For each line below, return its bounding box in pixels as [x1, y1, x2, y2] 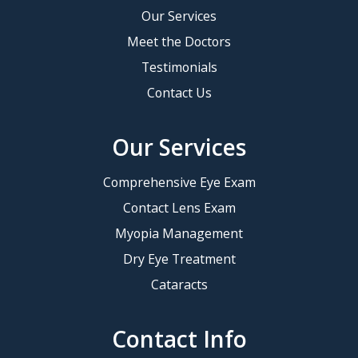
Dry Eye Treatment [122, 250, 236, 268]
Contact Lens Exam [122, 199, 236, 217]
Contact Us [146, 84, 212, 102]
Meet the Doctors [127, 33, 231, 51]
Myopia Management [115, 225, 243, 243]
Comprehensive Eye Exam [102, 173, 256, 192]
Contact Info [111, 324, 247, 355]
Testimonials [141, 58, 217, 77]
